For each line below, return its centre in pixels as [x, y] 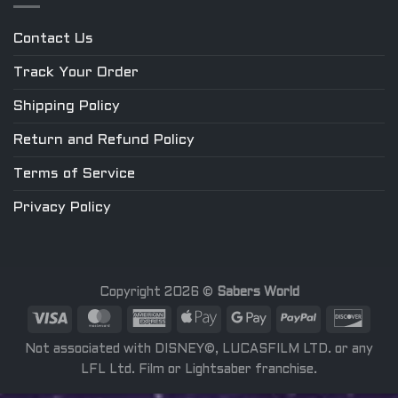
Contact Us [53, 39]
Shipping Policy [67, 107]
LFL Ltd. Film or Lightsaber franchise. [199, 370]
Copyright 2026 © [158, 292]
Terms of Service [74, 174]
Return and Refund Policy [104, 140]
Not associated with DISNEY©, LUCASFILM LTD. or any [199, 350]
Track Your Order [76, 73]
